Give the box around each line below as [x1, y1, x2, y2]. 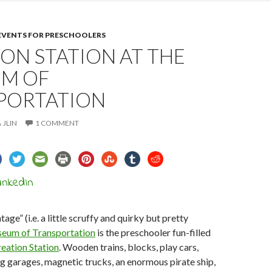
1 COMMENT [35, 118, 79, 127]
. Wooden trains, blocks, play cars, [59, 241, 199, 253]
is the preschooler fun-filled [95, 226, 211, 238]
